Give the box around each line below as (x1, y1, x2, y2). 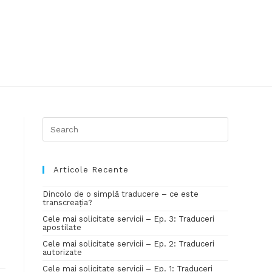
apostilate (42, 223, 81, 232)
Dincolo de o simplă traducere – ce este (42, 189, 199, 199)
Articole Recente (53, 165, 129, 174)
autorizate (42, 248, 82, 257)
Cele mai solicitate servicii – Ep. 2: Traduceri (42, 239, 214, 248)
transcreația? (42, 198, 92, 207)
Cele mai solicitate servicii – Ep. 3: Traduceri (42, 214, 214, 223)
